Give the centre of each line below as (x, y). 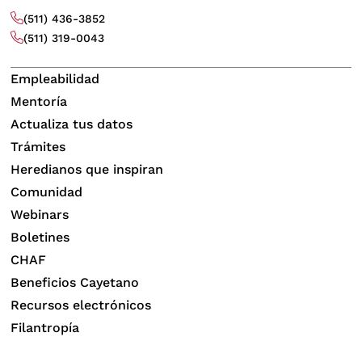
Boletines (40, 238)
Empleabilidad (55, 79)
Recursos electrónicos (81, 305)
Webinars (40, 215)
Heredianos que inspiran (87, 170)
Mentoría (39, 102)
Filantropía (45, 328)
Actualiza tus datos (72, 124)
